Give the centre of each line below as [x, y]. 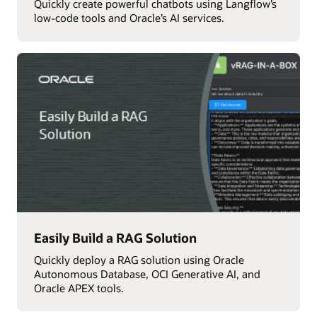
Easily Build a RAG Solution [115, 237]
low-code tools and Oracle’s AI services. [129, 18]
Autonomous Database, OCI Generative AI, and [147, 273]
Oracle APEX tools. [79, 288]
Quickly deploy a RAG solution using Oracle [139, 259]
